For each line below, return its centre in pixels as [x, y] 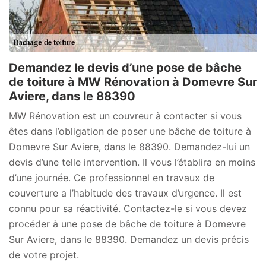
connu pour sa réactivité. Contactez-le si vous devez [128, 208]
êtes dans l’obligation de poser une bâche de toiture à [130, 131]
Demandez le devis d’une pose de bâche [125, 67]
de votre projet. [44, 254]
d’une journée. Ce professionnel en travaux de [112, 177]
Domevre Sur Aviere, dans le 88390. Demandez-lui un [129, 146]
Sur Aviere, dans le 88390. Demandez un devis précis [129, 239]
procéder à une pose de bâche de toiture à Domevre [127, 224]
